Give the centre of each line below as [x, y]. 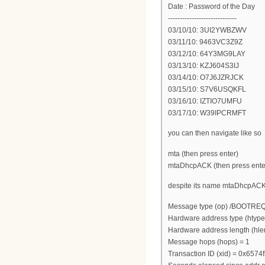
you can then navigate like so [215, 133]
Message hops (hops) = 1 [209, 242]
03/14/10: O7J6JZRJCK [206, 77]
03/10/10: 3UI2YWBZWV [207, 30]
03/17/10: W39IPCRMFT [207, 113]
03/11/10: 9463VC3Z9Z [205, 42]
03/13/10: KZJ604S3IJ [203, 65]
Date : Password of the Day [211, 6]
